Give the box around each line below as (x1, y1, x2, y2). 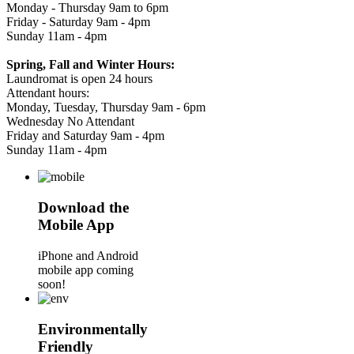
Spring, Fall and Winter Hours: (6, 58, 175, 72)
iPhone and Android (38, 248, 138, 262)
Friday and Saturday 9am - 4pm (6, 129, 164, 143)
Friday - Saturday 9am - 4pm (6, 15, 150, 29)
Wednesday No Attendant (6, 115, 134, 129)
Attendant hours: (6, 86, 89, 100)
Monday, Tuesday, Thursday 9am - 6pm (6, 100, 205, 115)
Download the (38, 199, 129, 217)
